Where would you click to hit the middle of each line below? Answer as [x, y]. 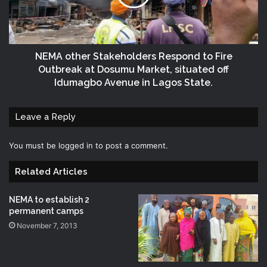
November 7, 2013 [47, 225]
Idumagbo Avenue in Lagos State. [133, 82]
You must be [34, 145]
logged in [76, 145]
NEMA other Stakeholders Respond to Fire [133, 56]
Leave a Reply [45, 117]
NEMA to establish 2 [49, 199]
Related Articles [51, 171]
